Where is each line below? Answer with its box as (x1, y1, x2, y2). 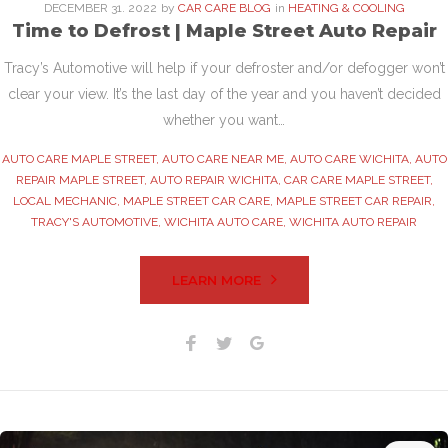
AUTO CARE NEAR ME (161, 152, 284, 167)
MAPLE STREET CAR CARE (123, 194, 270, 209)
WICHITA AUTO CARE (164, 215, 283, 230)
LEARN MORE (171, 272, 261, 289)
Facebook (198, 331, 270, 351)
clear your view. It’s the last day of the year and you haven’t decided (7, 86, 441, 103)
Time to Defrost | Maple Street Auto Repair (11, 20, 437, 43)
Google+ (264, 331, 326, 351)
